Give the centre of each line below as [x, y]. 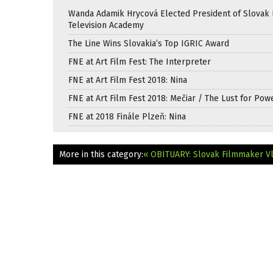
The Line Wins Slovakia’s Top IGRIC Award [149, 43]
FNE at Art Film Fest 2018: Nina [128, 80]
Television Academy [106, 25]
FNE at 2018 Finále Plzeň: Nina [127, 116]
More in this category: [101, 154]
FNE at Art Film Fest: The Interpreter [140, 62]
